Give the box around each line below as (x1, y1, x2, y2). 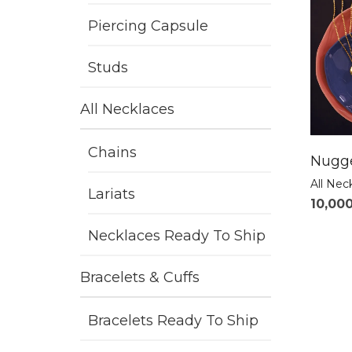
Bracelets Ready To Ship (88, 312, 258, 329)
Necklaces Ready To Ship (88, 227, 266, 244)
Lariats (88, 185, 135, 203)
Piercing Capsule (88, 17, 208, 35)
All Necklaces (80, 101, 174, 118)
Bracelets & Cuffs (80, 269, 200, 286)
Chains (88, 144, 137, 161)
